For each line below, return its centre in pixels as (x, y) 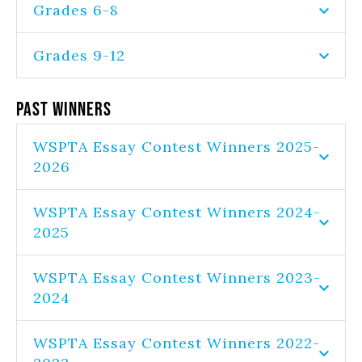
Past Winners (64, 109)
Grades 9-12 (79, 55)
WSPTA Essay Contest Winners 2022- (177, 343)
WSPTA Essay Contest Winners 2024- (177, 212)
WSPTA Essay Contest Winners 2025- (177, 147)
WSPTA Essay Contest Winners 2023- (177, 278)
